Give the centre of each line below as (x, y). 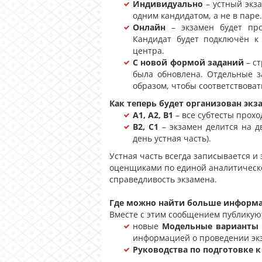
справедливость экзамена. (163, 179)
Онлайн (149, 27)
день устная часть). (172, 138)
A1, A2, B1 (153, 115)
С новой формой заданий (188, 62)
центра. (149, 51)
